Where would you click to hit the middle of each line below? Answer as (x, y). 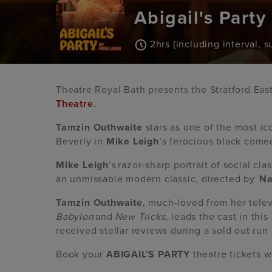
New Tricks (140, 217)
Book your (81, 255)
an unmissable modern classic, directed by (158, 179)
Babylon (75, 217)
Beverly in (81, 142)
